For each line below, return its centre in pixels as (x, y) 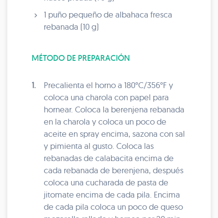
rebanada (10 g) (71, 27)
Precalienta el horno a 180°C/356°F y (109, 85)
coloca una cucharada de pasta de (106, 182)
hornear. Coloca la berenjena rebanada (114, 109)
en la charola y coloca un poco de (105, 121)
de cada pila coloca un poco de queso (113, 207)
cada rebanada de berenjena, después (114, 170)
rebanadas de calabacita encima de (109, 158)
